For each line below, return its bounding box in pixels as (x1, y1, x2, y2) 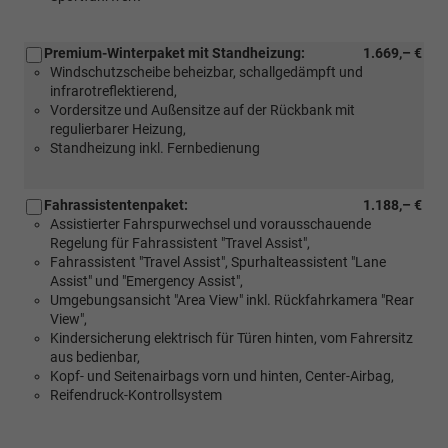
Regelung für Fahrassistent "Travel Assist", (50, 234, 310, 251)
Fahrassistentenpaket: (44, 196, 188, 213)
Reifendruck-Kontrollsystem (50, 386, 222, 403)
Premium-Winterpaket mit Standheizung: (44, 44, 305, 61)
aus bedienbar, (50, 348, 140, 365)
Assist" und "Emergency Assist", (50, 272, 243, 289)
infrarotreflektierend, (50, 82, 177, 99)
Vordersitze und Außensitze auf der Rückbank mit (50, 101, 355, 118)
